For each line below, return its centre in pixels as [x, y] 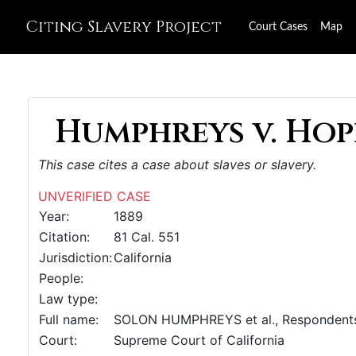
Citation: [64, 237]
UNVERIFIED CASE [95, 196]
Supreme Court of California [199, 340]
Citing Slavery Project [124, 27]
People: [61, 278]
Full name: [69, 319]
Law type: [68, 299]
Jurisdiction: [75, 257]
